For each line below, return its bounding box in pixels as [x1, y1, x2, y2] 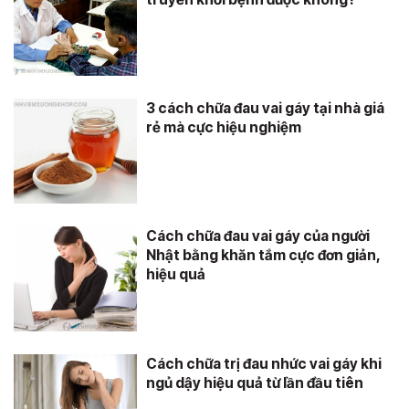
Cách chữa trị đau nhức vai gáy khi [146, 355, 382, 372]
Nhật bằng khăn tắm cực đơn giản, [146, 246, 380, 264]
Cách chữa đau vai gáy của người [146, 227, 370, 245]
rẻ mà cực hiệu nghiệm [146, 119, 301, 136]
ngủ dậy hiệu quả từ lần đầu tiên [146, 374, 363, 392]
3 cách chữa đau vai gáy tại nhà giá [146, 100, 384, 117]
